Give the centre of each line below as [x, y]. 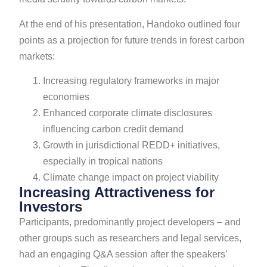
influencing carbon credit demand [114, 129]
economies [66, 97]
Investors [51, 207]
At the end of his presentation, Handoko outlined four [130, 24]
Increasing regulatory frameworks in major [131, 81]
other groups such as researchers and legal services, [131, 238]
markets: [37, 56]
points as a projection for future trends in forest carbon [132, 40]
